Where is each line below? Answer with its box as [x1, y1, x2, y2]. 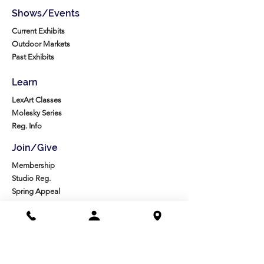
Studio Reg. [12, 174, 51, 183]
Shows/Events [12, 8, 80, 19]
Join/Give [12, 142, 58, 154]
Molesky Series [12, 108, 62, 118]
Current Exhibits [12, 27, 65, 36]
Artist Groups [12, 200, 57, 209]
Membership [12, 161, 55, 170]
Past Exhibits [12, 52, 54, 62]
